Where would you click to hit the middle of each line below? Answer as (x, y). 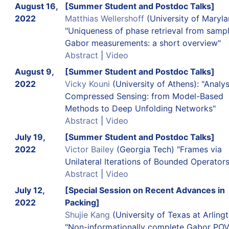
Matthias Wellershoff (104, 18)
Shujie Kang (87, 214)
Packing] (82, 202)
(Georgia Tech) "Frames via (168, 149)
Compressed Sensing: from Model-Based (144, 96)
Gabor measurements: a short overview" (143, 43)
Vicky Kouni (87, 84)
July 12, (29, 190)
